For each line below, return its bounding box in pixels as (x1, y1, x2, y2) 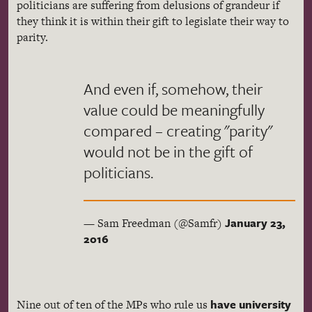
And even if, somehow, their (84, 77, 263, 100)
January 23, (225, 214, 286, 231)
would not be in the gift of (84, 140, 253, 163)
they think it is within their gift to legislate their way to (17, 13, 289, 29)
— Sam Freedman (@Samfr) (84, 215, 225, 231)
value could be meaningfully (84, 98, 265, 121)
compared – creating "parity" (84, 119, 272, 142)
